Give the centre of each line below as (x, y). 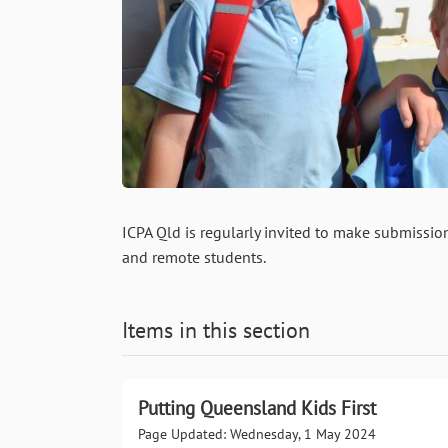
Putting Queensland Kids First (257, 407)
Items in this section (216, 329)
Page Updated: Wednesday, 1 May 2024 (257, 434)
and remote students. (197, 257)
